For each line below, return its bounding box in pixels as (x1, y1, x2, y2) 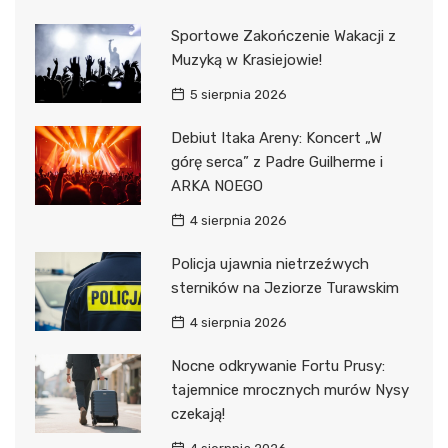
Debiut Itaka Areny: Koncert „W (170, 128, 382, 147)
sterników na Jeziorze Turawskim (170, 278, 399, 297)
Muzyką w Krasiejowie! (170, 50, 322, 69)
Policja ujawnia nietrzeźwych (170, 254, 369, 273)
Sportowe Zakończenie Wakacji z (170, 26, 396, 45)
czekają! (170, 404, 225, 423)
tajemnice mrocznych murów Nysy (170, 380, 409, 399)
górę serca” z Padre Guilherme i (170, 152, 383, 171)
